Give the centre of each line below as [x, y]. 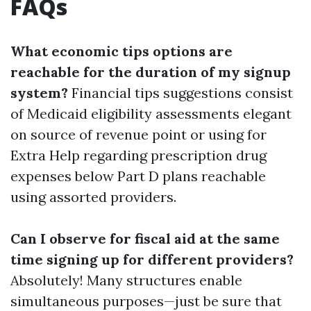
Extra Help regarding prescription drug [138, 155]
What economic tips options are [121, 51]
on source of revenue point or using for [138, 134]
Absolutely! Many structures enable [126, 280]
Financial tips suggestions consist [180, 93]
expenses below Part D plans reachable [138, 176]
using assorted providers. [93, 197]
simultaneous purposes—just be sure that [146, 301]
